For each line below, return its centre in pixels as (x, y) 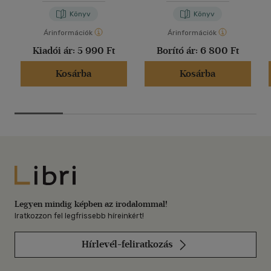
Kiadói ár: (55, 51)
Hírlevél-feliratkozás (128, 244)
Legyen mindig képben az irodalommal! (91, 204)
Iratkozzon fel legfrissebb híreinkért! (79, 216)
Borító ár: (178, 51)
